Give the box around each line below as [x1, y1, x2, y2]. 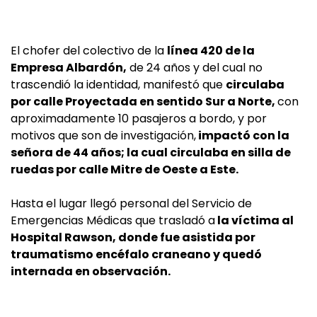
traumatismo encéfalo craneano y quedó [11, 246, 262, 263]
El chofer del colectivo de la [11, 42, 167, 59]
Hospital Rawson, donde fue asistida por [11, 229, 255, 246]
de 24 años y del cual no [127, 59, 263, 76]
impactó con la [196, 127, 289, 144]
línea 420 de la [167, 42, 255, 59]
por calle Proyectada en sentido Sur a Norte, [11, 93, 277, 110]
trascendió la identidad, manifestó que [11, 76, 226, 93]
